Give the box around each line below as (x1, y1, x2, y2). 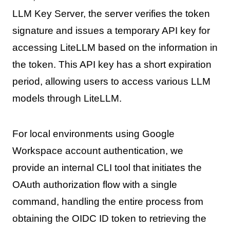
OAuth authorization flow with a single (12, 179, 177, 190)
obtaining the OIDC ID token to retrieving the (12, 213, 206, 224)
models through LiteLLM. (12, 92, 122, 104)
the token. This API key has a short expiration (12, 59, 212, 70)
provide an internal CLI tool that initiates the (12, 162, 202, 173)
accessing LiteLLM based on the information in (12, 42, 218, 53)
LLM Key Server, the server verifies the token (12, 8, 210, 19)
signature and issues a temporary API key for (12, 25, 210, 36)
